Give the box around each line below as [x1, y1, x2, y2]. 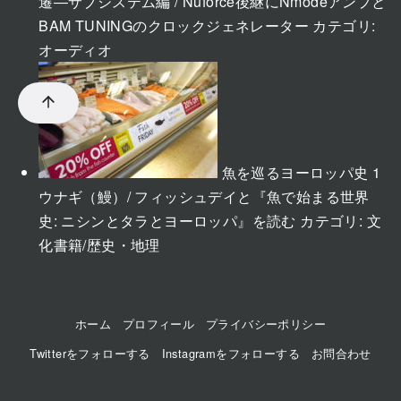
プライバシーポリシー [206, 314, 327, 332]
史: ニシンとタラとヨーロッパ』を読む [38, 209, 296, 231]
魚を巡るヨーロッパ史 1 [221, 161, 381, 183]
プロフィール [122, 314, 195, 332]
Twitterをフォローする [30, 345, 150, 363]
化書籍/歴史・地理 [38, 234, 160, 255]
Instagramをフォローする [161, 345, 300, 363]
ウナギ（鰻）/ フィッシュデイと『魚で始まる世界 [38, 185, 370, 207]
